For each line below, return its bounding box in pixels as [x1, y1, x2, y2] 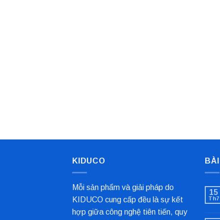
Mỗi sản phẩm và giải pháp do [72, 183, 174, 192]
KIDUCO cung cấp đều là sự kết [72, 195, 183, 204]
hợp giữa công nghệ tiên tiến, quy [72, 208, 187, 217]
